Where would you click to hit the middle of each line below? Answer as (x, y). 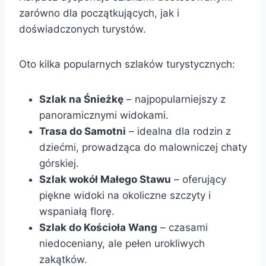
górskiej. (59, 163)
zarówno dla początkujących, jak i (99, 13)
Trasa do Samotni (83, 131)
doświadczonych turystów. (83, 29)
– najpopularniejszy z (175, 99)
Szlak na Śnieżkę (81, 99)
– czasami (183, 227)
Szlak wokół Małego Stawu (105, 179)
